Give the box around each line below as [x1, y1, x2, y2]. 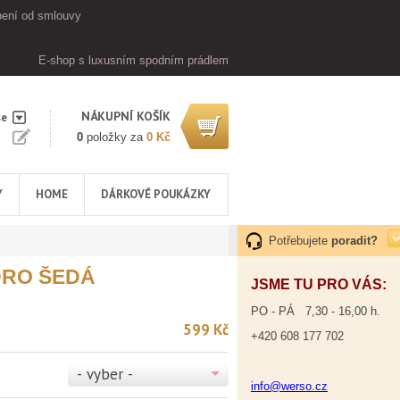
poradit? [331, 234, 378, 247]
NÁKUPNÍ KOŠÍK [81, 108, 171, 124]
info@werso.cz [251, 379, 328, 393]
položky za [83, 130, 146, 144]
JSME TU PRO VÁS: [251, 277, 387, 292]
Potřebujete [269, 234, 331, 247]
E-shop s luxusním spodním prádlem [38, 54, 229, 67]
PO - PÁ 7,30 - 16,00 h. [251, 304, 380, 318]
